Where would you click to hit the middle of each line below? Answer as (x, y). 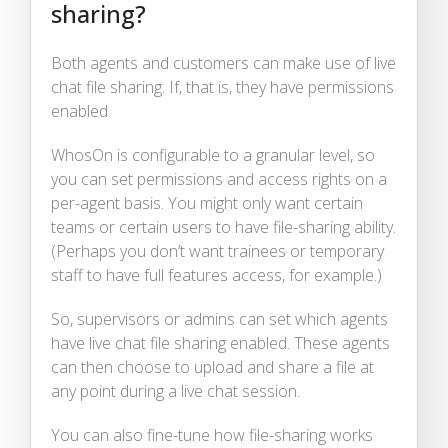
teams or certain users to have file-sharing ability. (223, 226)
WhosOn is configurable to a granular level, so (213, 154)
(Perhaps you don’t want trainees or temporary (217, 250)
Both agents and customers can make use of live (223, 62)
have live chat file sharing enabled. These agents (220, 342)
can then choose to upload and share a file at (212, 366)
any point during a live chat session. (175, 390)
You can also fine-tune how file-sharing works (212, 434)
